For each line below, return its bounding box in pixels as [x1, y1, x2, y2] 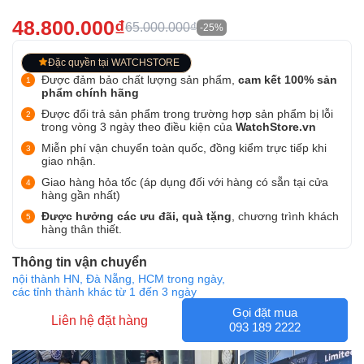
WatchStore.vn [236, 120, 316, 133]
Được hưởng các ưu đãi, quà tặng [41, 210, 232, 223]
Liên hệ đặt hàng [50, 313, 148, 327]
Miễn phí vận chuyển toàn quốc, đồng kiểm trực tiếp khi [41, 141, 327, 154]
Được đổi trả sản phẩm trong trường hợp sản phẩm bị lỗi [41, 107, 333, 120]
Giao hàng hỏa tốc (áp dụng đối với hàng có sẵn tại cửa [41, 175, 328, 188]
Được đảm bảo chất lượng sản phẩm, [41, 73, 238, 86]
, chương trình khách [232, 210, 339, 223]
